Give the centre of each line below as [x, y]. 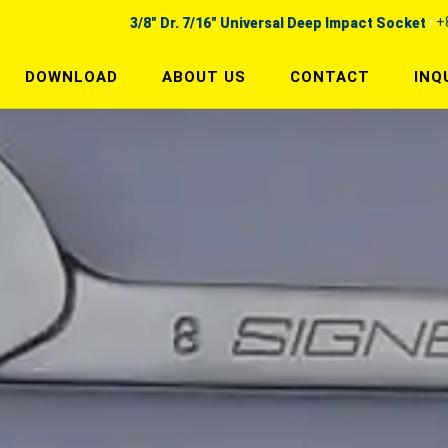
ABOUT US [204, 77]
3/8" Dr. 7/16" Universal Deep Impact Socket [278, 22]
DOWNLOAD [71, 77]
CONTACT [330, 77]
